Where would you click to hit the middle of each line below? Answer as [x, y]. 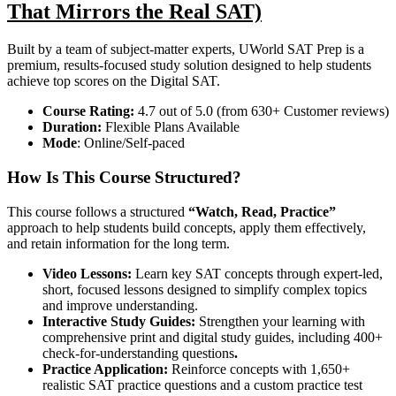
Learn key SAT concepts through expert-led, [259, 273]
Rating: [112, 111]
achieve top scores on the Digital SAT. [114, 81]
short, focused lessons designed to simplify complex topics [205, 289]
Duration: [72, 127]
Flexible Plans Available [171, 127]
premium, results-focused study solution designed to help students [189, 65]
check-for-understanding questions [138, 353]
